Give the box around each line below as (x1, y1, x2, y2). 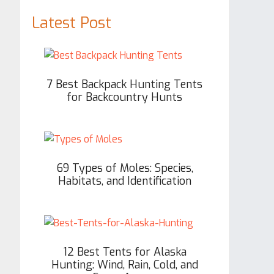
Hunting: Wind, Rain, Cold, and (51, 257, 198, 272)
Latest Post (32, 13, 111, 33)
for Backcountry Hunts (67, 90, 182, 105)
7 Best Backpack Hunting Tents (46, 77, 202, 92)
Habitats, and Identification (57, 174, 191, 188)
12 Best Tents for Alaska (62, 245, 187, 259)
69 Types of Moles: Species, (56, 161, 193, 176)
